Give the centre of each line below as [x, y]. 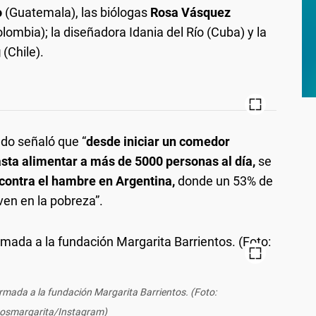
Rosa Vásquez [190, 12]
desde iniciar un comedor [158, 141]
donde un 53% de [224, 181]
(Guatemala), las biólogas [76, 12]
